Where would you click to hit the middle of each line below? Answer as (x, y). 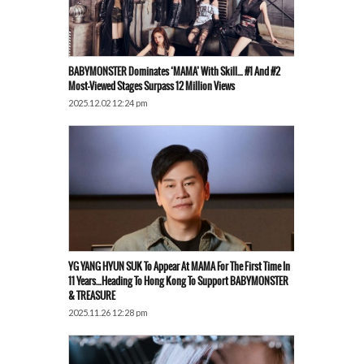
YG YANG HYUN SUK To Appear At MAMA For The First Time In (179, 266)
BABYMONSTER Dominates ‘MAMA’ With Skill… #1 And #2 (174, 71)
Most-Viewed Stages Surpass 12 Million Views (152, 86)
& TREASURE (92, 296)
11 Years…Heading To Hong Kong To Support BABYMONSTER (178, 281)
